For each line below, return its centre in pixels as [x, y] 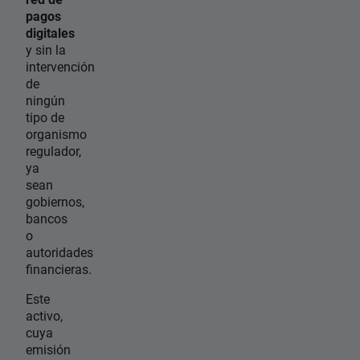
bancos [47, 218]
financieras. [60, 268]
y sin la [46, 49]
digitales [50, 32]
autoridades [59, 252]
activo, [44, 315]
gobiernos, [55, 201]
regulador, [53, 150]
